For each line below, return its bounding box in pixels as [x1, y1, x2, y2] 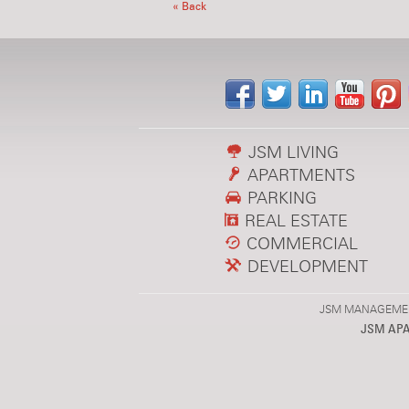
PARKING [243, 188, 317, 207]
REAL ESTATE [240, 211, 348, 230]
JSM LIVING [244, 142, 339, 162]
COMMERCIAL [242, 234, 358, 253]
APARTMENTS [243, 165, 355, 184]
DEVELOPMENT [243, 257, 368, 276]
